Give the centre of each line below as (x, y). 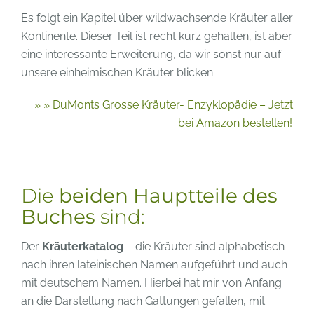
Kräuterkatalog (83, 246)
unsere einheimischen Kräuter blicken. (118, 72)
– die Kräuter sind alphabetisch (204, 246)
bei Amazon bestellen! (235, 123)
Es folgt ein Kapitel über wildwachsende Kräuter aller (157, 18)
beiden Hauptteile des (168, 195)
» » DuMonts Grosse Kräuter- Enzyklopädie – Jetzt (164, 104)
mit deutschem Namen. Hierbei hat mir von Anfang (151, 282)
